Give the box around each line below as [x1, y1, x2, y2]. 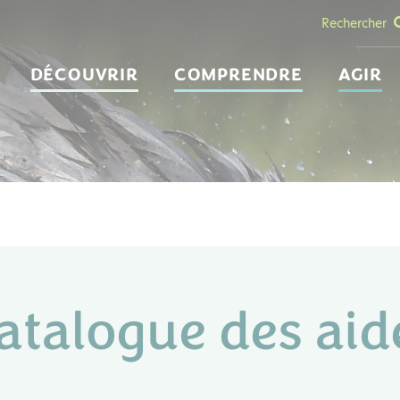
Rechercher [321, 13, 387, 32]
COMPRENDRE [173, 62, 303, 87]
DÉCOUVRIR [29, 62, 138, 87]
